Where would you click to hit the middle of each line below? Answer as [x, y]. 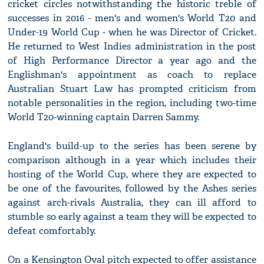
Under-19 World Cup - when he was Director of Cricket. [132, 32]
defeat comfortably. [52, 231]
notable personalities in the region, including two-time [132, 103]
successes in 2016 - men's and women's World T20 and [132, 18]
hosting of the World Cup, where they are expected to [132, 174]
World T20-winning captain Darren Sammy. [104, 117]
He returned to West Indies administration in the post [132, 47]
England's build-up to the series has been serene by [132, 146]
